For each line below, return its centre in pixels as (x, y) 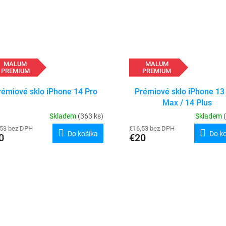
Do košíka (82, 134)
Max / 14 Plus (187, 103)
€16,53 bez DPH (152, 129)
